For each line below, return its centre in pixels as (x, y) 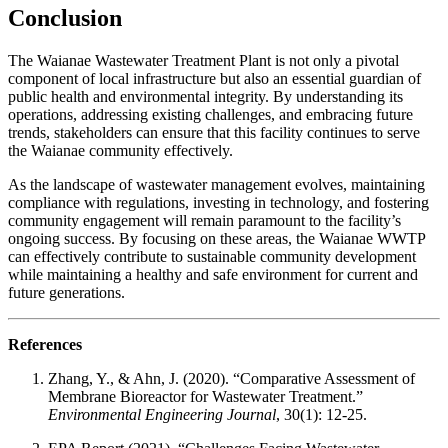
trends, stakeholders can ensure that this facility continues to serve (214, 133)
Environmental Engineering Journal (162, 415)
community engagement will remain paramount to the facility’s (204, 221)
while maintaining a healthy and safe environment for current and (213, 275)
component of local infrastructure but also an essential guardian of (214, 79)
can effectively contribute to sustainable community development (212, 257)
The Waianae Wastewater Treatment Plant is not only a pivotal (203, 61)
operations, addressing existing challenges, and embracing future (210, 115)
